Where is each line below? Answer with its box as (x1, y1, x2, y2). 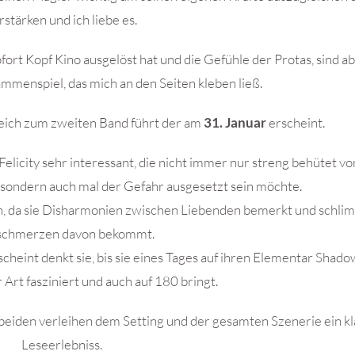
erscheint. (265, 113, 325, 131)
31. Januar (203, 113, 266, 131)
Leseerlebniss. (21, 335, 102, 353)
